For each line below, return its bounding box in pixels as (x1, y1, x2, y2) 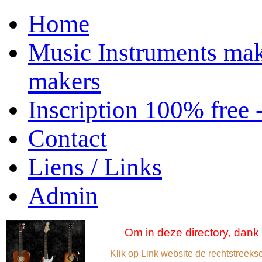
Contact (28, 125, 107, 152)
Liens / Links (28, 153, 162, 181)
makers (28, 67, 101, 95)
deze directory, (157, 226, 234, 239)
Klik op (110, 249, 141, 258)
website (161, 249, 193, 258)
